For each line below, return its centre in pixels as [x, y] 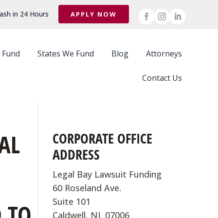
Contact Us [162, 78]
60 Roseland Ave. [87, 188]
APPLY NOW [93, 14]
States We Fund [65, 54]
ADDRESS [76, 154]
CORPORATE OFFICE [103, 138]
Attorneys [164, 54]
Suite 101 [72, 201]
